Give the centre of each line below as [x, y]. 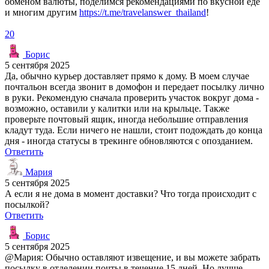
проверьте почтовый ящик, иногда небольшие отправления [126, 119]
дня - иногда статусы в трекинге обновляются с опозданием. [129, 141]
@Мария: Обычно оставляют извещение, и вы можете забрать [132, 257]
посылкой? [27, 204]
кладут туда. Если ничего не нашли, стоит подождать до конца [134, 130]
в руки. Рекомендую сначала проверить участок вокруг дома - [132, 97]
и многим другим [42, 12]
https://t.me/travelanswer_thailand [143, 12]
